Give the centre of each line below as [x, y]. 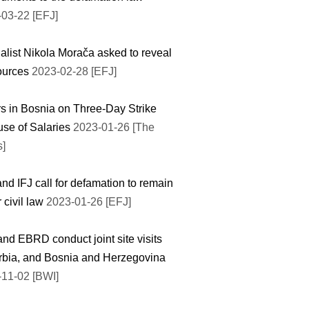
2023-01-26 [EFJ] [87, 201]
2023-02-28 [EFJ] [74, 71]
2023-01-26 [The [112, 127]
